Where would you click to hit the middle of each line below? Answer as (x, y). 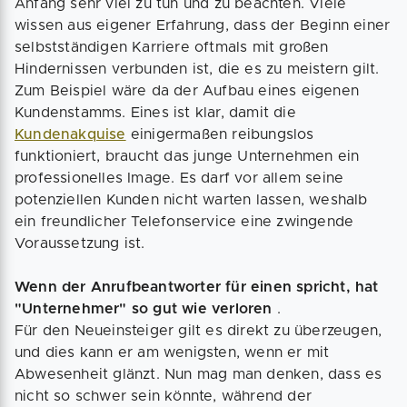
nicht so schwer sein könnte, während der (164, 396)
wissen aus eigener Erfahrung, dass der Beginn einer (203, 25)
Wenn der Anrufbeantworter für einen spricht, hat (197, 287)
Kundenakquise (70, 134)
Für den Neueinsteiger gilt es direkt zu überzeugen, (199, 331)
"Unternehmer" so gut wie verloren (146, 309)
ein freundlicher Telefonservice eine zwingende (184, 222)
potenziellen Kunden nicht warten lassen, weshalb (191, 200)
